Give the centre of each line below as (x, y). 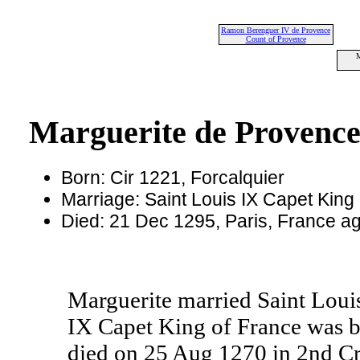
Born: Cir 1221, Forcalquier (172, 177)
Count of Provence (276, 39)
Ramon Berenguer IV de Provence (276, 30)
